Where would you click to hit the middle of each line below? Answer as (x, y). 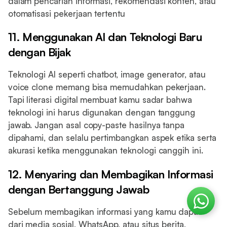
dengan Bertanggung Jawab (79, 189)
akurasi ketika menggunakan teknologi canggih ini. (105, 150)
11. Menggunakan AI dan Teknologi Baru (105, 37)
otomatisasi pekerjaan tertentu (66, 13)
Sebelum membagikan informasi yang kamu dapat (104, 211)
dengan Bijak (39, 52)
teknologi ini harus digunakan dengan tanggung (102, 112)
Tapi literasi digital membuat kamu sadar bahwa (100, 100)
